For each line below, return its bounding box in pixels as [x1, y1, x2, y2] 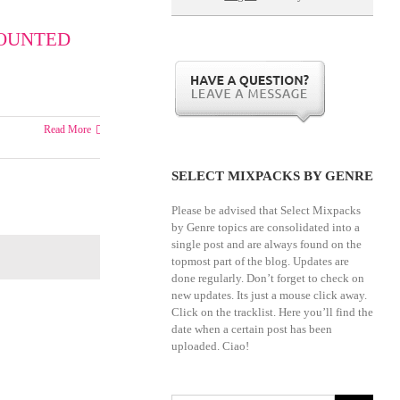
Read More [43, 123, 91, 136]
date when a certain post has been [171, 322, 332, 336]
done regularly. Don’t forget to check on [171, 271, 364, 285]
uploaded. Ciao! [171, 339, 249, 353]
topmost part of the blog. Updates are [171, 254, 349, 268]
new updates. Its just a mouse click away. [171, 288, 367, 302]
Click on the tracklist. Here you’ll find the [171, 305, 373, 319]
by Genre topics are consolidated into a [171, 221, 360, 234]
